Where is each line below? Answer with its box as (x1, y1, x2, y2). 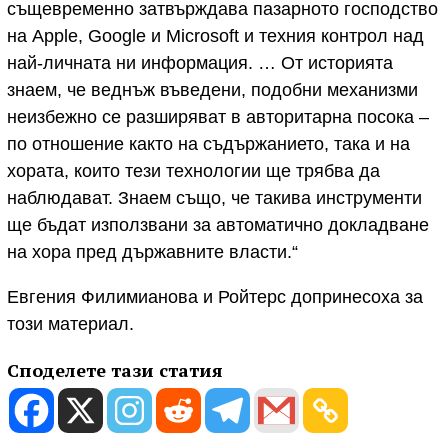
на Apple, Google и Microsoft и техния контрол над (7, 26, 424, 47)
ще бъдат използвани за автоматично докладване (7, 215, 429, 236)
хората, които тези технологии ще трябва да (7, 161, 380, 182)
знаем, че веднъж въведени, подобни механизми (7, 80, 418, 101)
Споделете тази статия (7, 358, 223, 383)
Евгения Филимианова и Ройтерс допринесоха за (7, 287, 423, 308)
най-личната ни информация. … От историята (7, 53, 393, 74)
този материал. (7, 314, 134, 335)
